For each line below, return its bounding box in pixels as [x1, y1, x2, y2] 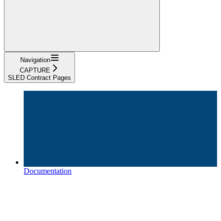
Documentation [24, 166, 72, 175]
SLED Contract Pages [8, 74, 71, 81]
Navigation [20, 56, 50, 64]
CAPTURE [20, 66, 50, 74]
